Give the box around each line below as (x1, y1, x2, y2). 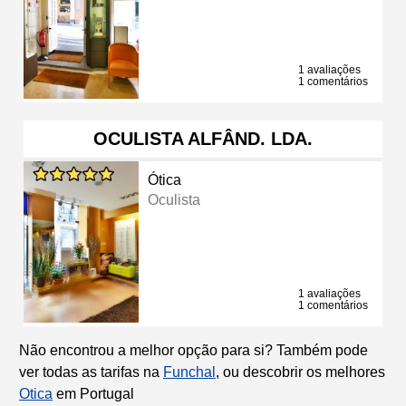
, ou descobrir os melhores (216, 363, 385, 380)
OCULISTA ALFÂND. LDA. (93, 128, 313, 149)
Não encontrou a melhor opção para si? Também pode (19, 342, 368, 358)
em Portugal (53, 385, 134, 401)
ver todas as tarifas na (19, 363, 163, 380)
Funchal (163, 363, 216, 380)
